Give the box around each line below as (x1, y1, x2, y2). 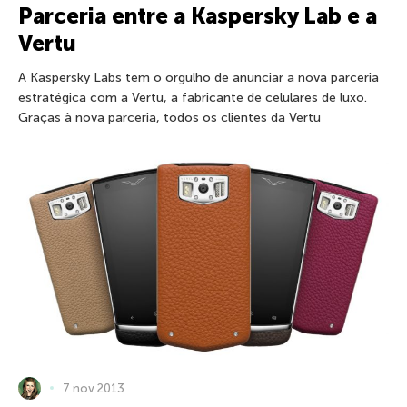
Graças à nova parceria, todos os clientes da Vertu (18, 110, 321, 126)
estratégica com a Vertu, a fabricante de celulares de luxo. (18, 90, 367, 106)
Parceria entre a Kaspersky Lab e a (18, 3, 377, 30)
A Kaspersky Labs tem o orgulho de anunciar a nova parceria (18, 70, 379, 86)
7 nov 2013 (63, 381, 124, 395)
